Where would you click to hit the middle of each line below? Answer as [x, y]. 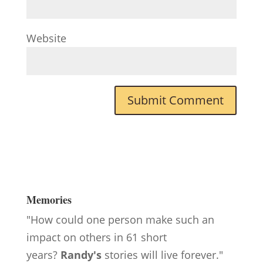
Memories [49, 200]
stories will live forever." [162, 255]
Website [46, 38]
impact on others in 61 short [96, 237]
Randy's [79, 255]
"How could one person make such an [120, 220]
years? [42, 255]
